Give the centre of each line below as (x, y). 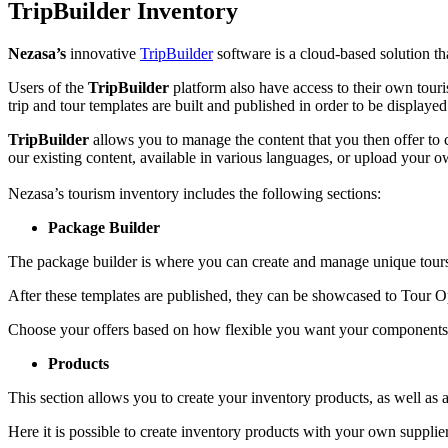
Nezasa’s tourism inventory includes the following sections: (194, 194)
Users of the (48, 88)
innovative (105, 54)
